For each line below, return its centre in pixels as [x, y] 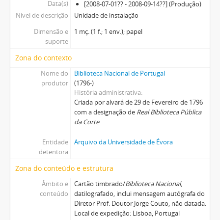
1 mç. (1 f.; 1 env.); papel [108, 32]
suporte [56, 41]
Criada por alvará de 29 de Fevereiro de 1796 [138, 102]
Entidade [55, 142]
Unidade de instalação [106, 15]
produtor [55, 83]
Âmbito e [55, 184]
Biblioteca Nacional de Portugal [119, 73]
